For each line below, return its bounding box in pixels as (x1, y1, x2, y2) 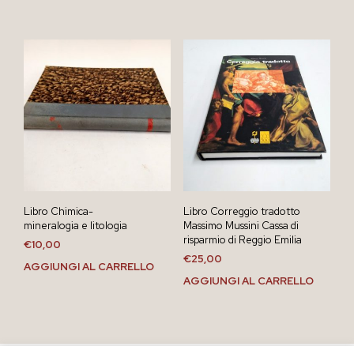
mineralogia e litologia (24, 218, 127, 232)
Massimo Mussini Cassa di (183, 218, 299, 232)
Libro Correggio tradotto (183, 204, 300, 218)
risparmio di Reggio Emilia (183, 232, 302, 247)
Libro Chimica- (24, 204, 93, 218)
